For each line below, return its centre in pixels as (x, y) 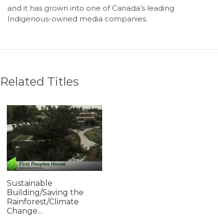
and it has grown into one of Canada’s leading (91, 8)
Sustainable (30, 183)
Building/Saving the (45, 192)
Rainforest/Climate (43, 201)
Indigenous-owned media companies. (77, 18)
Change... (24, 211)
